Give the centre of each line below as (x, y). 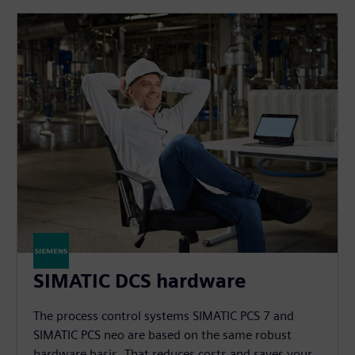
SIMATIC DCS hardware (140, 281)
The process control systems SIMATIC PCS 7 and (164, 316)
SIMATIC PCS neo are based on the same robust (163, 335)
